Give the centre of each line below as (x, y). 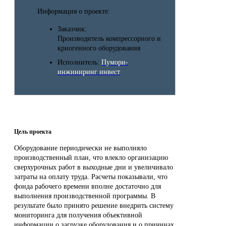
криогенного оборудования (99, 48)
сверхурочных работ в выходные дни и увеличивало (94, 167)
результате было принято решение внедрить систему (94, 205)
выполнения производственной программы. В (85, 196)
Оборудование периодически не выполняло (80, 148)
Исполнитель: (79, 62)
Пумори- (115, 62)
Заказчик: (73, 29)
